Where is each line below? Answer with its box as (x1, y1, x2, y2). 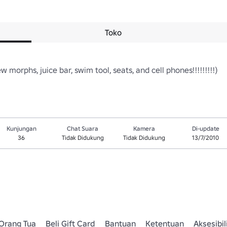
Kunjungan (6, 125, 36, 132)
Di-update (192, 125, 219, 132)
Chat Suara (67, 125, 99, 132)
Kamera (133, 125, 156, 132)
